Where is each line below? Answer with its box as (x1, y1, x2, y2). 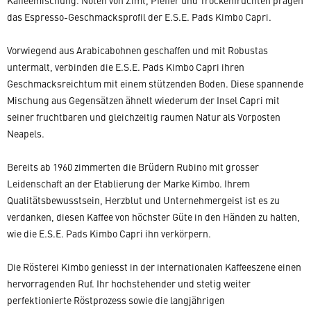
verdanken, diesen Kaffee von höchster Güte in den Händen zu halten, (7, 210, 300, 224)
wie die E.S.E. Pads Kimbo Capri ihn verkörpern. (7, 226, 211, 240)
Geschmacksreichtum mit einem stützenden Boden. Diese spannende (7, 76, 303, 90)
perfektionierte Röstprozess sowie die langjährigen (7, 293, 225, 307)
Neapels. (7, 126, 44, 140)
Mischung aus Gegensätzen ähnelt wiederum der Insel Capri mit (7, 93, 280, 107)
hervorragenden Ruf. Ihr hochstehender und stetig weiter (7, 276, 251, 290)
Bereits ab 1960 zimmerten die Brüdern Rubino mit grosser (7, 160, 259, 174)
